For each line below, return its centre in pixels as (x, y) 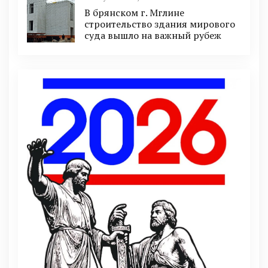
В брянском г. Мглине (134, 12)
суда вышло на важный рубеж (153, 35)
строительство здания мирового (160, 24)
